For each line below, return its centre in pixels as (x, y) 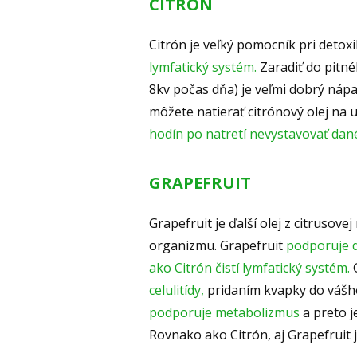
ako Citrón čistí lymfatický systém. (249, 268)
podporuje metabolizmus (224, 313)
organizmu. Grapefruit (218, 246)
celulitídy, (177, 290)
